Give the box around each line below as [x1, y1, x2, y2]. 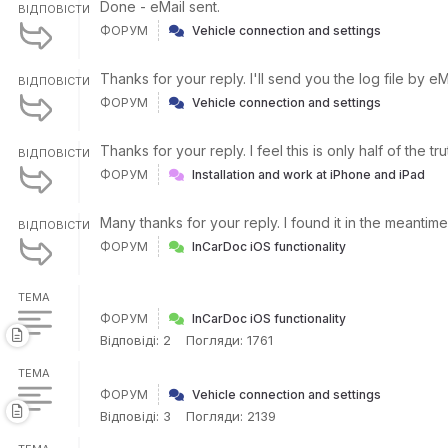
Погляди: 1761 [186, 332, 273, 348]
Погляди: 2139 [186, 408, 276, 424]
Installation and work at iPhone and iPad [192, 167, 425, 182]
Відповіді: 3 [100, 408, 171, 424]
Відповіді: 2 [100, 332, 171, 348]
